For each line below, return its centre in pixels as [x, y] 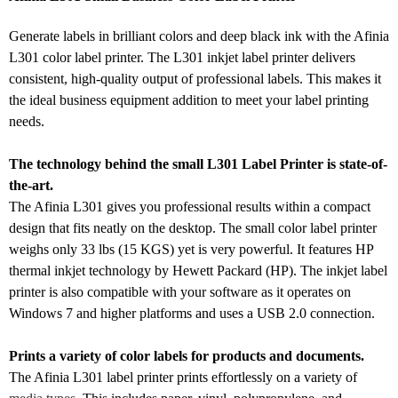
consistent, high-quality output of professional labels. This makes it [195, 78]
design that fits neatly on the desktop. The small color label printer [193, 227]
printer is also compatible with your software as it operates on [180, 291]
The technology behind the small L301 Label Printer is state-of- [198, 163]
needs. [27, 121]
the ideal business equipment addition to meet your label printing [189, 99]
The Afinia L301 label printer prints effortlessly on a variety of [183, 377]
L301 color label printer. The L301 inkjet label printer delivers [182, 57]
